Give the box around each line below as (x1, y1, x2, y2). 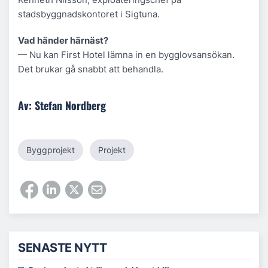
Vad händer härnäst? (18, 34, 108, 46)
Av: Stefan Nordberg (18, 98, 106, 113)
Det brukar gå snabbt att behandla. (18, 63, 163, 75)
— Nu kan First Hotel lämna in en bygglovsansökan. (18, 48, 234, 60)
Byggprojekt (26, 145, 75, 155)
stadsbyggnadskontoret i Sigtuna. (18, 8, 160, 20)
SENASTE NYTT (18, 240, 106, 255)
